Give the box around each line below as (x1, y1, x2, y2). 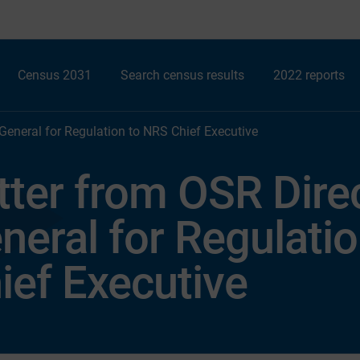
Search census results (121, 67, 245, 83)
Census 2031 (18, 67, 92, 83)
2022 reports (273, 67, 346, 83)
